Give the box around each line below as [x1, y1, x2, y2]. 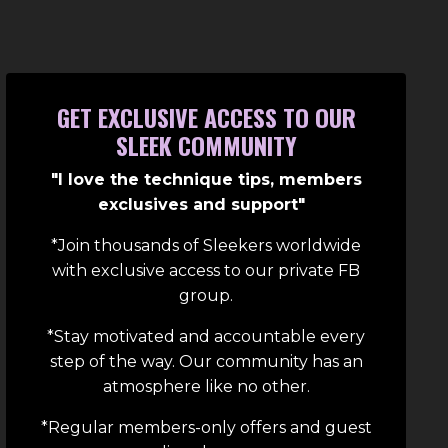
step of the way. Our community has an [49, 352, 363, 372]
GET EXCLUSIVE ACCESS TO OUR [56, 99, 356, 136]
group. [179, 286, 233, 306]
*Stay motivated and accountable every [47, 327, 365, 347]
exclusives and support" [97, 195, 315, 215]
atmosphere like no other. [102, 377, 310, 397]
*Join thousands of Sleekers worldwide [51, 236, 361, 256]
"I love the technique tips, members [50, 170, 362, 190]
